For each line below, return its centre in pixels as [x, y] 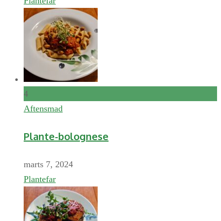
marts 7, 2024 [48, 164]
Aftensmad [43, 108]
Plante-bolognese [66, 136]
